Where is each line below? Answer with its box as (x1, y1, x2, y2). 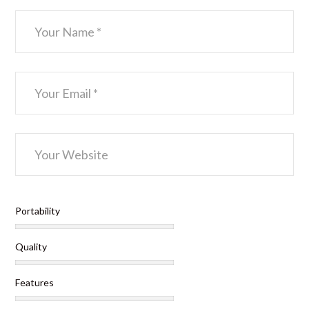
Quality (15, 241, 48, 253)
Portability (15, 205, 61, 217)
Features (15, 277, 54, 289)
